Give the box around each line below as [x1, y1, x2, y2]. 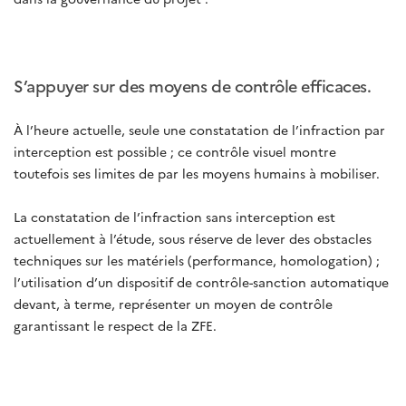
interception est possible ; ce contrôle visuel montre [14, 141, 336, 160]
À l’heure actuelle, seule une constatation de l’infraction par [14, 120, 385, 139]
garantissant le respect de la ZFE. [14, 315, 217, 334]
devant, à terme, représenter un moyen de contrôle [14, 294, 333, 313]
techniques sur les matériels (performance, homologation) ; [14, 250, 380, 269]
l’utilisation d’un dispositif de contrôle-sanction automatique [14, 272, 389, 291]
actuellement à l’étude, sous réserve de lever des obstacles [14, 228, 372, 247]
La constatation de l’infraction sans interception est [14, 207, 339, 226]
